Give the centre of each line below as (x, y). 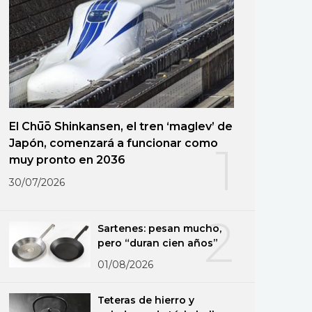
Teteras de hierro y (146, 300)
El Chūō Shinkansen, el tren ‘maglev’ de (121, 126)
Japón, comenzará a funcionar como (114, 143)
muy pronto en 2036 (67, 159)
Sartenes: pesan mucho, (160, 228)
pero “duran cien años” (158, 243)
